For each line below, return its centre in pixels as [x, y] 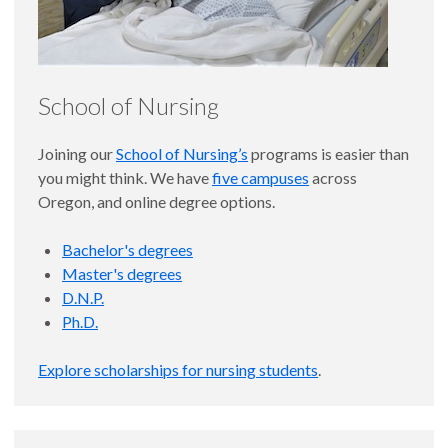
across [333, 178]
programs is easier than [328, 154]
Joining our [77, 154]
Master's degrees [122, 274]
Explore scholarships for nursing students [178, 370]
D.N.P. [83, 298]
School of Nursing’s [182, 154]
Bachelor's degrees [127, 250]
